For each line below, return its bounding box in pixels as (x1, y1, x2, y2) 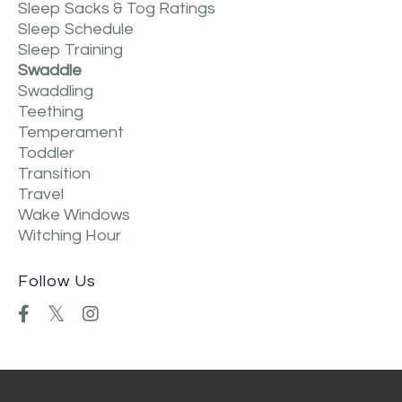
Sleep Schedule (18, 21, 134, 39)
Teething (18, 103, 83, 121)
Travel (18, 186, 64, 204)
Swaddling (18, 83, 93, 100)
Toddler (18, 144, 74, 162)
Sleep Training (18, 41, 123, 59)
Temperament (18, 124, 124, 142)
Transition (18, 165, 91, 183)
